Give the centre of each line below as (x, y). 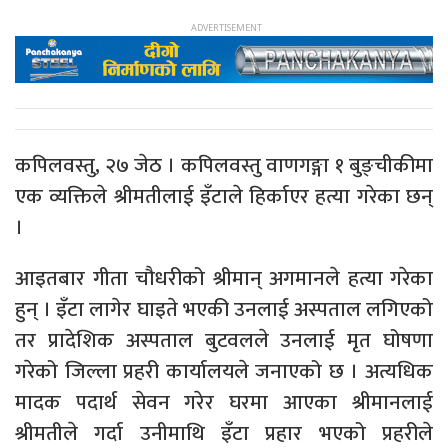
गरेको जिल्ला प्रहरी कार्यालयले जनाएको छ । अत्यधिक (224, 372)
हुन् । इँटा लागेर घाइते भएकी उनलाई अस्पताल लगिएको (224, 310)
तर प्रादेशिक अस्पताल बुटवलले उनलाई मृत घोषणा (224, 341)
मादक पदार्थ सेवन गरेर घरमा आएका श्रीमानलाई (224, 403)
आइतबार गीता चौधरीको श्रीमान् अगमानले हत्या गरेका (224, 279)
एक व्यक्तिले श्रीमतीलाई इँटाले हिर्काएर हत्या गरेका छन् (224, 197)
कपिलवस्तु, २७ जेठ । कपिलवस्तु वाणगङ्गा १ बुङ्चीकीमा (224, 166)
